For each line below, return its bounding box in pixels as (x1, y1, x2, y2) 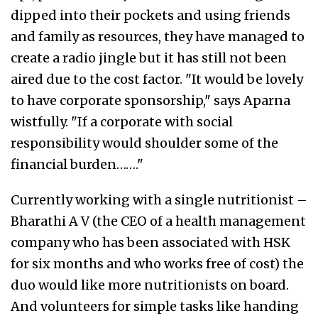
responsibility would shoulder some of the (11, 135, 278, 152)
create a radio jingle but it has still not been (11, 50, 287, 67)
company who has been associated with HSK (11, 234, 290, 251)
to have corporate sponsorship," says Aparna (11, 92, 290, 109)
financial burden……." (11, 156, 143, 173)
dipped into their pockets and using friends (11, 7, 290, 24)
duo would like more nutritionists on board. (11, 277, 289, 294)
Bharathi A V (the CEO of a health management (11, 213, 306, 230)
